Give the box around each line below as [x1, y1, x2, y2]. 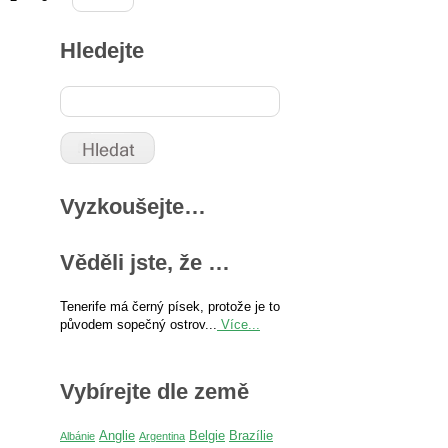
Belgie [189, 428, 225, 444]
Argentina [139, 430, 185, 443]
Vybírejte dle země [60, 379, 249, 405]
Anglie [99, 428, 135, 444]
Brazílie [229, 428, 273, 444]
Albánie [60, 430, 95, 443]
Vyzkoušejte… [60, 193, 206, 219]
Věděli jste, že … [60, 249, 230, 275]
